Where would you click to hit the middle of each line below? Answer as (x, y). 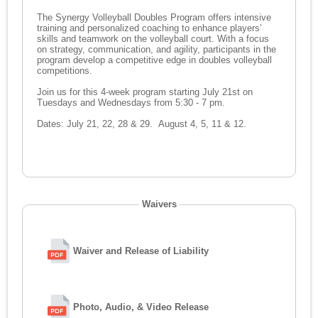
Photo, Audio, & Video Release (141, 307)
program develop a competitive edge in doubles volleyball (155, 60)
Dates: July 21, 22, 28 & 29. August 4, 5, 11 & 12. (142, 124)
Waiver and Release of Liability (141, 251)
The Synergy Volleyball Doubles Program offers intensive (154, 18)
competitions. (66, 71)
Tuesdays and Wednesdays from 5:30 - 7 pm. (131, 103)
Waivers (159, 204)
